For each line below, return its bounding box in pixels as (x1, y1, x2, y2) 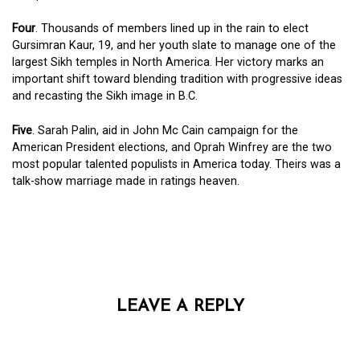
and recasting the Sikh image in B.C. (12, 89, 198, 104)
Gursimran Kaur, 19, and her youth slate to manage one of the (12, 39, 336, 53)
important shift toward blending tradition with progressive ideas (12, 72, 342, 87)
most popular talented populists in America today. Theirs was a (12, 157, 341, 171)
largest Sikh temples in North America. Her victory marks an (12, 55, 324, 70)
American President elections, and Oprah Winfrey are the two (12, 140, 332, 154)
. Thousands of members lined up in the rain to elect (35, 22, 309, 36)
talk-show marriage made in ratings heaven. (12, 174, 239, 188)
